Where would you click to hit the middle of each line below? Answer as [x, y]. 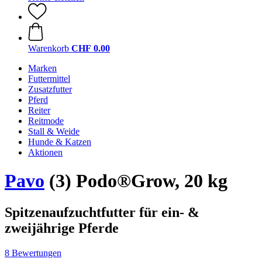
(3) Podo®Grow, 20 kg [136, 181]
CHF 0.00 [91, 48]
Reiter [39, 110]
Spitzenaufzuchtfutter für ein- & [102, 212]
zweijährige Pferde [62, 228]
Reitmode [46, 121]
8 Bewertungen [33, 253]
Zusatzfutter [50, 89]
